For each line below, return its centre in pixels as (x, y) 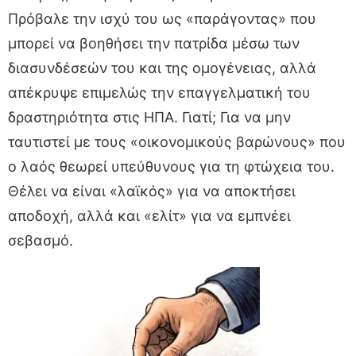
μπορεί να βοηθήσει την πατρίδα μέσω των (154, 43)
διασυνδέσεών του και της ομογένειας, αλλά (162, 68)
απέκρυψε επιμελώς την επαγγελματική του (159, 92)
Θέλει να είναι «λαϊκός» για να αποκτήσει (152, 191)
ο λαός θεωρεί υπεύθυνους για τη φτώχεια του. (171, 166)
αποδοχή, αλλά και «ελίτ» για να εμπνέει (149, 215)
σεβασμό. (41, 240)
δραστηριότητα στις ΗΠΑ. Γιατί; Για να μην (149, 117)
